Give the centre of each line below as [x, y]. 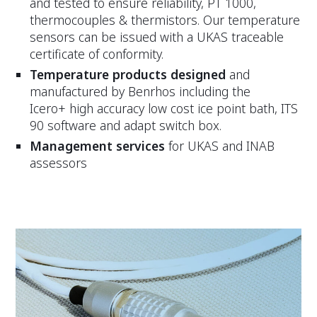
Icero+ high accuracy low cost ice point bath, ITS [164, 109]
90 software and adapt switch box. [126, 126]
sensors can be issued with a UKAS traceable [157, 37]
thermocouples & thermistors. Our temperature [165, 20]
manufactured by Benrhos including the [140, 92]
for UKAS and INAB [220, 146]
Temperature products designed [128, 75]
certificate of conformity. [97, 54]
